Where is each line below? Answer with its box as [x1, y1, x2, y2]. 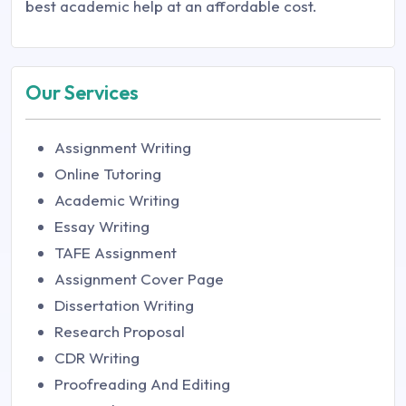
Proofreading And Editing [54, 374, 230, 393]
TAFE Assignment [54, 243, 177, 262]
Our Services [25, 80, 139, 105]
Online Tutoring [54, 164, 161, 183]
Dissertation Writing [54, 295, 194, 314]
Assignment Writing [54, 138, 191, 157]
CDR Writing [54, 348, 140, 367]
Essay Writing [54, 217, 150, 236]
